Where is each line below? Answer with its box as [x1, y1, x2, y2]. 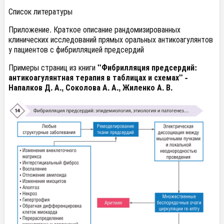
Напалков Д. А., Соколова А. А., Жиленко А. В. [8, 81, 172, 93]
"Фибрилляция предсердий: [97, 61, 197, 73]
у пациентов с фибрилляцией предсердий [8, 43, 144, 55]
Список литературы [8, 5, 72, 17]
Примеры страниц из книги [8, 61, 97, 73]
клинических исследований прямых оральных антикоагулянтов [8, 33, 213, 45]
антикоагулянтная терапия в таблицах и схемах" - [8, 71, 187, 83]
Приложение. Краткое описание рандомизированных [8, 23, 180, 35]
